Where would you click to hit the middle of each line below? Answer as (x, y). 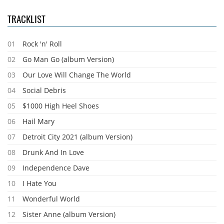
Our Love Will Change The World (77, 75)
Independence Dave (56, 168)
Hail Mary (38, 121)
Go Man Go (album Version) (68, 59)
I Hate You (39, 183)
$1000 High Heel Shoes (61, 106)
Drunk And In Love (53, 152)
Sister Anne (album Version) (69, 214)
